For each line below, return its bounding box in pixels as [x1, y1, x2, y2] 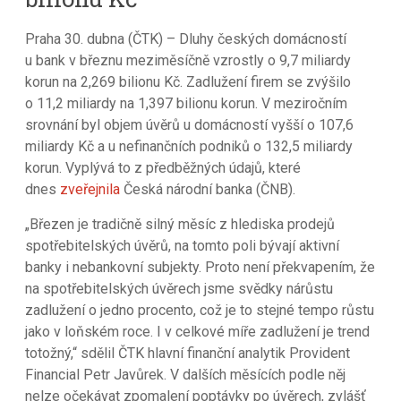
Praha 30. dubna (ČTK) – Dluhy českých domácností [25, 30, 347, 47]
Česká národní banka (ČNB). [120, 180, 296, 198]
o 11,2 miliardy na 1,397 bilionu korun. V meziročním [25, 94, 348, 112]
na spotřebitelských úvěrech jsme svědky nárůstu [25, 279, 334, 297]
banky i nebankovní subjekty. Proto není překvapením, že [25, 258, 376, 276]
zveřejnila [60, 180, 121, 198]
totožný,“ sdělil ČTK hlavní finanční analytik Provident [25, 344, 351, 362]
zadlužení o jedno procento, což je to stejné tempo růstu [25, 301, 375, 319]
